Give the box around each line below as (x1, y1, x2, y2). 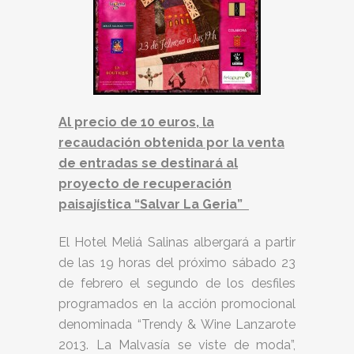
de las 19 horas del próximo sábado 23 (58, 255, 296, 270)
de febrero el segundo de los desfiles (58, 276, 296, 291)
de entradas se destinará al (58, 156, 238, 171)
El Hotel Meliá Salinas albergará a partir (58, 235, 296, 250)
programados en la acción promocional (58, 296, 296, 311)
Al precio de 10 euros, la (58, 115, 214, 130)
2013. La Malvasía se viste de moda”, (58, 337, 296, 352)
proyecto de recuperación (58, 176, 232, 191)
